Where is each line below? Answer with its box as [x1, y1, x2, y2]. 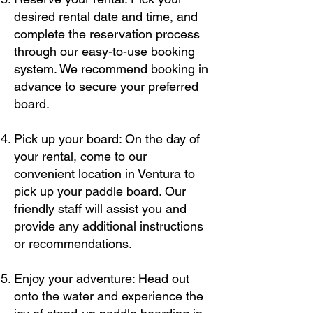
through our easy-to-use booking [14, 44, 195, 59]
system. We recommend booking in [14, 61, 208, 76]
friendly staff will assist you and [14, 201, 187, 216]
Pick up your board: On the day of [14, 131, 200, 146]
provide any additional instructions [14, 219, 203, 233]
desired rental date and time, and [14, 9, 198, 24]
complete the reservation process [14, 27, 200, 41]
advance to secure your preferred [14, 79, 198, 94]
